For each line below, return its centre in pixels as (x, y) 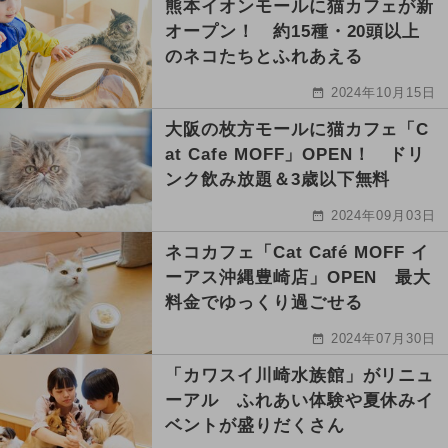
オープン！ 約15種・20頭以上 (293, 32)
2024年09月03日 (383, 216)
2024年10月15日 (383, 93)
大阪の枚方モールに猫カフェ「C (297, 130)
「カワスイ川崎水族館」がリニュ (300, 376)
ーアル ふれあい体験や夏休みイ (300, 401)
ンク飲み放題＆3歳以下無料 (278, 180)
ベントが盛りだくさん (255, 426)
